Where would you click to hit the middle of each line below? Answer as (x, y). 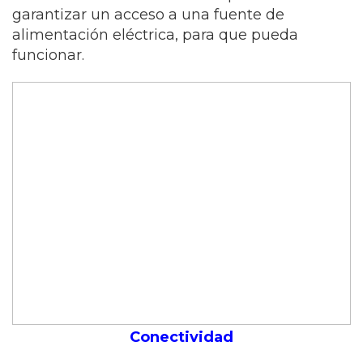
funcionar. (48, 55)
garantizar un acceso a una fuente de (148, 15)
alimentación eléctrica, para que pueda (155, 35)
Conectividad (181, 337)
